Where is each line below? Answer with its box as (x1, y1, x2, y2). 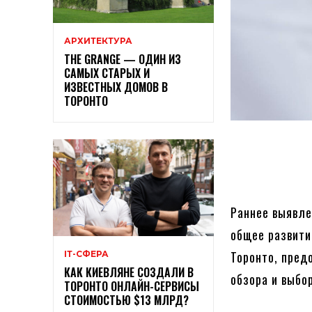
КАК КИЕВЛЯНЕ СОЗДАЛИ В (64, 263, 194, 281)
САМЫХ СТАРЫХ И (64, 65, 150, 82)
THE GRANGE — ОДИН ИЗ (64, 51, 181, 68)
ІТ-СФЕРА (64, 248, 109, 259)
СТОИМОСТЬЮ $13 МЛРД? (64, 291, 189, 309)
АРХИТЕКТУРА (64, 36, 132, 47)
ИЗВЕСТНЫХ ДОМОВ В (64, 79, 168, 96)
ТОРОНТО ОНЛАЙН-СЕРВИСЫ (64, 277, 199, 295)
